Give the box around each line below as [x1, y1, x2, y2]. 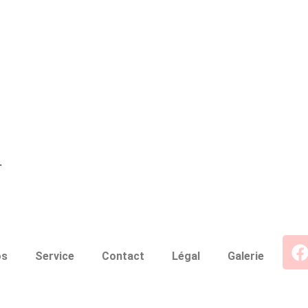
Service [35, 250, 74, 263]
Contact [102, 250, 144, 263]
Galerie [228, 250, 264, 263]
